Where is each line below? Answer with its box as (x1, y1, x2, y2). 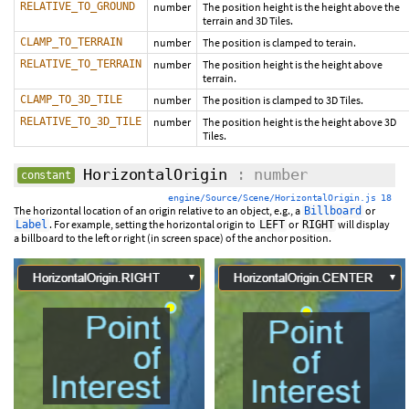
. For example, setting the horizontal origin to (49, 217, 257, 231)
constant (21, 169, 71, 182)
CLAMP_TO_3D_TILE (20, 93, 122, 106)
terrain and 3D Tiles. (203, 14, 293, 27)
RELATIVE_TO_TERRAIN (20, 58, 142, 70)
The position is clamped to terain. (203, 36, 356, 49)
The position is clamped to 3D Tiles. (203, 93, 363, 107)
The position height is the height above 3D (203, 115, 396, 129)
